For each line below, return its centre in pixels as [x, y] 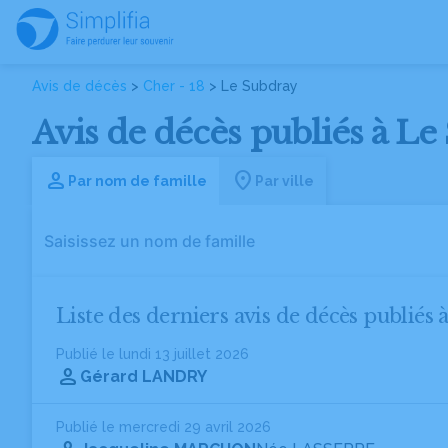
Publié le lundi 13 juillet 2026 [152, 354]
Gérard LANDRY [143, 376]
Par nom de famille [137, 180]
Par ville [284, 180]
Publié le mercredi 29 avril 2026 [163, 427]
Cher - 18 [174, 86]
